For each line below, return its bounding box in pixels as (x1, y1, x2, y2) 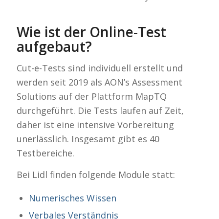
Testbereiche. (16, 147, 74, 159)
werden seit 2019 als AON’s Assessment (16, 76, 182, 88)
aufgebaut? (16, 37, 92, 56)
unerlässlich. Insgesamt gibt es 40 (16, 133, 159, 145)
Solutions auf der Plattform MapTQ (16, 90, 167, 103)
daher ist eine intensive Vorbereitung (16, 119, 174, 131)
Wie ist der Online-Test (16, 22, 166, 41)
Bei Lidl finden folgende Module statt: (16, 169, 175, 181)
